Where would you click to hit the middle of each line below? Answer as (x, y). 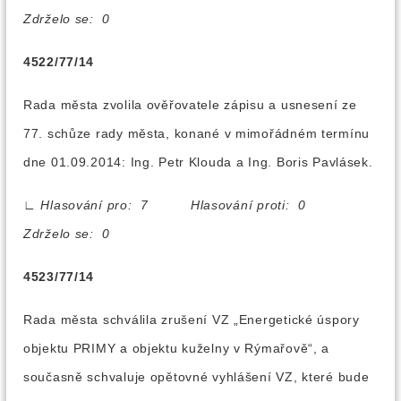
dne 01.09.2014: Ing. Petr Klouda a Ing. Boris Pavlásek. (198, 162)
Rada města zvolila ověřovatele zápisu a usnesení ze (190, 105)
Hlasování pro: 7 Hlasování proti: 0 (194, 205)
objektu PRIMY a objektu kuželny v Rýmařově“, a (177, 348)
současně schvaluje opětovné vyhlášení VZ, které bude (196, 377)
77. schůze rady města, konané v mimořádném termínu (197, 133)
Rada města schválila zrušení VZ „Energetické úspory (192, 320)
